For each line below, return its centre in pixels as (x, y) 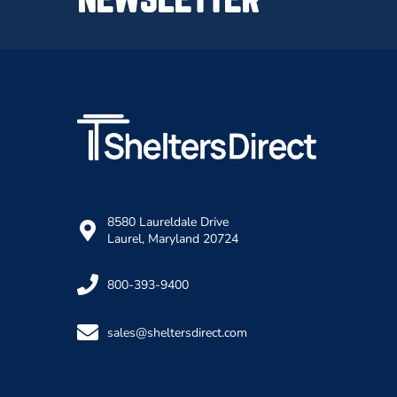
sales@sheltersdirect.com (177, 332)
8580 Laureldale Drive (168, 222)
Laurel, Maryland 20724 (173, 239)
